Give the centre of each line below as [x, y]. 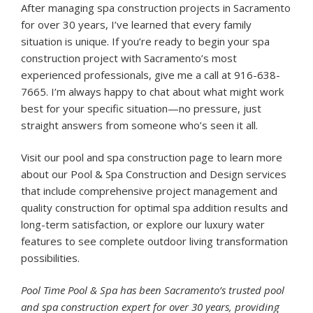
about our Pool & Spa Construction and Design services [154, 174]
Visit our [42, 158]
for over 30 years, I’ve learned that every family [136, 25]
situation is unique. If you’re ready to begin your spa [145, 42]
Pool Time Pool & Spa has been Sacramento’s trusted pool [153, 290]
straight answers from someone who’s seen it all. [139, 125]
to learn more [248, 158]
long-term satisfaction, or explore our [113, 225]
